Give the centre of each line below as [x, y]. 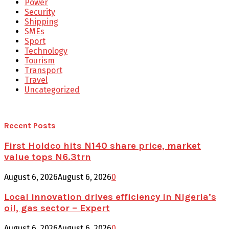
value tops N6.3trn [48, 157]
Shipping [41, 22]
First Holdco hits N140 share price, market [102, 145]
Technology [46, 51]
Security [40, 12]
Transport [43, 71]
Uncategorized [52, 90]
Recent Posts [30, 126]
